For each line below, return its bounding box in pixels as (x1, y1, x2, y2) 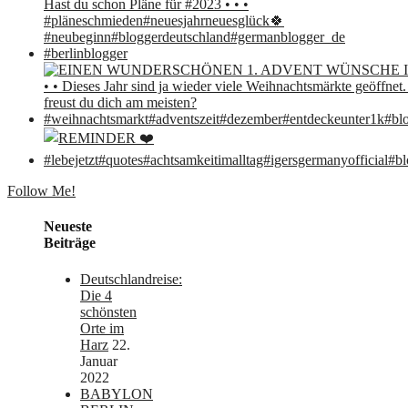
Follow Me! (7, 183, 76, 199)
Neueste (44, 219, 92, 235)
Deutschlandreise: (80, 270, 182, 287)
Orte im (80, 320, 124, 336)
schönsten (80, 303, 137, 320)
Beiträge (44, 235, 96, 251)
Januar (80, 352, 117, 369)
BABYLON (80, 385, 153, 402)
